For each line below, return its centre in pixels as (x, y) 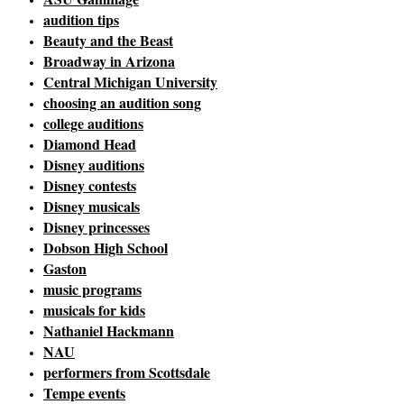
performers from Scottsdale (127, 372)
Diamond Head (90, 144)
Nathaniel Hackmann (109, 331)
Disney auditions (94, 165)
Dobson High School (106, 248)
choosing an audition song (122, 103)
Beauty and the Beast (108, 41)
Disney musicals (92, 207)
